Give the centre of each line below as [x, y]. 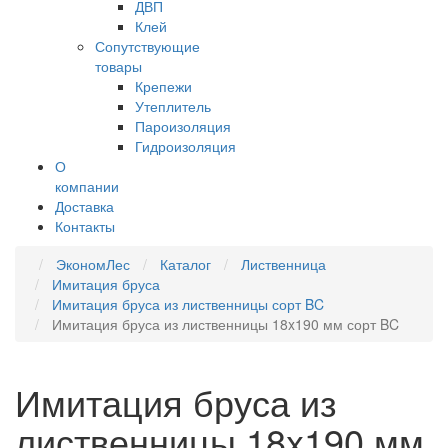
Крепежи [163, 86]
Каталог [185, 264]
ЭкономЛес [93, 264]
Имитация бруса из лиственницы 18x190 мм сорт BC [225, 324]
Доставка [84, 206]
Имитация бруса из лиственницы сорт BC [188, 304]
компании [87, 186]
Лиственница [283, 264]
